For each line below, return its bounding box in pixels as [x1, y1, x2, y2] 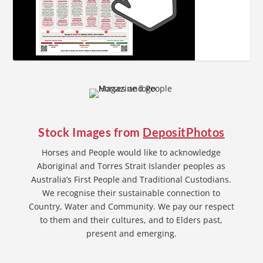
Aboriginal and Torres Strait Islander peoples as [37, 160, 226, 171]
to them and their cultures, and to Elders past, [40, 214, 223, 225]
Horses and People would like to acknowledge [42, 146, 221, 158]
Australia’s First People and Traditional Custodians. [31, 173, 232, 185]
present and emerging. [86, 227, 177, 239]
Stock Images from [38, 124, 143, 139]
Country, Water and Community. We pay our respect [28, 200, 234, 212]
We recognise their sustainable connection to [42, 187, 221, 198]
